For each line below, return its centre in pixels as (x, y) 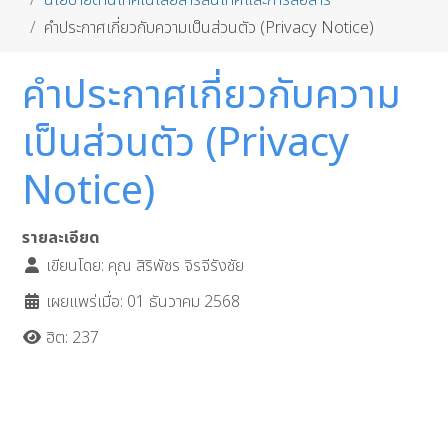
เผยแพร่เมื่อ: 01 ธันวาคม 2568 (143, 302)
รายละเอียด (61, 238)
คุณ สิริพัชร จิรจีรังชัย (176, 266)
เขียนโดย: (75, 266)
